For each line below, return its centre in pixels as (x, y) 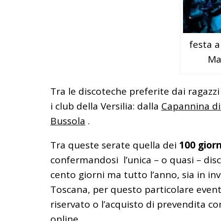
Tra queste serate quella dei (115, 145)
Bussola (68, 121)
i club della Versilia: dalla (106, 106)
